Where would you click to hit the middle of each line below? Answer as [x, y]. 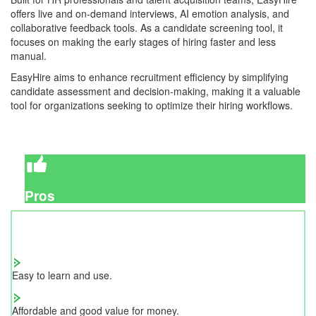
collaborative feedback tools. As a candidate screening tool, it [147, 27]
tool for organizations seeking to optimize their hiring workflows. [152, 105]
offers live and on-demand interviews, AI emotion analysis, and [150, 13]
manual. [29, 55]
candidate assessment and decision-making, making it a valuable [156, 91]
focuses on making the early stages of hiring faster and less [143, 41]
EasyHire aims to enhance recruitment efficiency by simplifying [150, 77]
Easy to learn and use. [62, 275]
